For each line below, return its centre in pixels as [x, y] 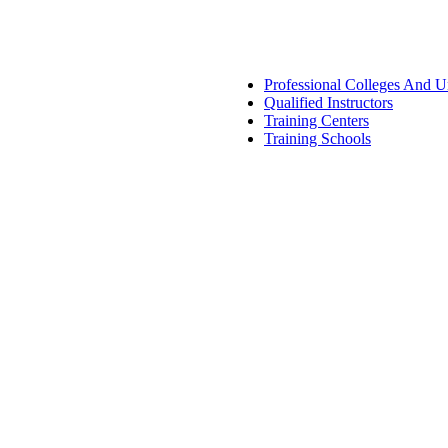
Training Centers [316, 121]
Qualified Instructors [328, 103]
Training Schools [317, 139]
